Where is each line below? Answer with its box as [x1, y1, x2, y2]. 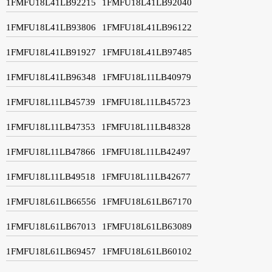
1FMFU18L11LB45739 [6, 97, 95, 107]
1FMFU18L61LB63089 [102, 221, 192, 231]
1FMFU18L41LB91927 [6, 47, 96, 57]
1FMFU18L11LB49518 [6, 171, 95, 182]
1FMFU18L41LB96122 [102, 22, 192, 32]
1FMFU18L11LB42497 [101, 146, 191, 157]
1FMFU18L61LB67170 [102, 196, 192, 206]
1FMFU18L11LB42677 [101, 171, 191, 182]
